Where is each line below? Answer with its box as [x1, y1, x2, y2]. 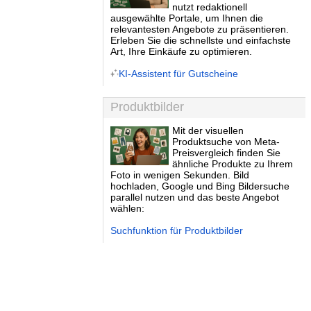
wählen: [110, 203, 144, 214]
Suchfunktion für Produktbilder [110, 225, 243, 236]
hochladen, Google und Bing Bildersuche [110, 180, 289, 192]
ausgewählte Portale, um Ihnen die [110, 12, 263, 24]
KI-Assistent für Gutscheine [119, 68, 238, 79]
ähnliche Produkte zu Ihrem [172, 158, 294, 169]
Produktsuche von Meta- [172, 136, 280, 147]
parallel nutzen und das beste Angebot [110, 192, 279, 203]
